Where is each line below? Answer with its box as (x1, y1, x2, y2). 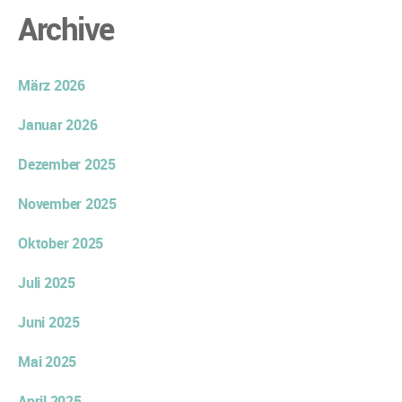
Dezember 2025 (18, 153, 116, 174)
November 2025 (18, 193, 117, 214)
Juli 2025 (18, 272, 75, 293)
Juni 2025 (18, 311, 80, 332)
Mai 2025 (18, 351, 77, 371)
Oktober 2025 (18, 232, 104, 253)
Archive (18, 6, 114, 49)
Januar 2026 (18, 114, 98, 135)
